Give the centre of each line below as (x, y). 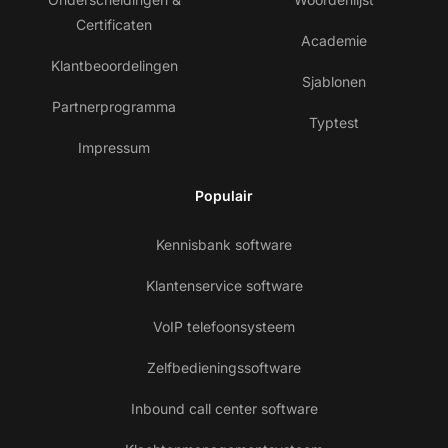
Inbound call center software (224, 409)
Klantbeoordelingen (114, 66)
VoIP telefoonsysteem (224, 327)
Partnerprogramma (114, 107)
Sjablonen (334, 82)
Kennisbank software (224, 245)
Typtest (334, 123)
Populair (224, 196)
